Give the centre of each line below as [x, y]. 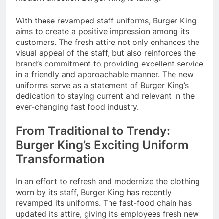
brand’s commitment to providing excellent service [109, 63]
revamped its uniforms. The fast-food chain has [104, 203]
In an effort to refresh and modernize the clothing [108, 181]
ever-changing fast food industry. [77, 106]
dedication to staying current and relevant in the [105, 96]
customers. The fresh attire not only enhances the [108, 42]
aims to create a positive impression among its [102, 31]
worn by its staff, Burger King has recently [94, 192]
